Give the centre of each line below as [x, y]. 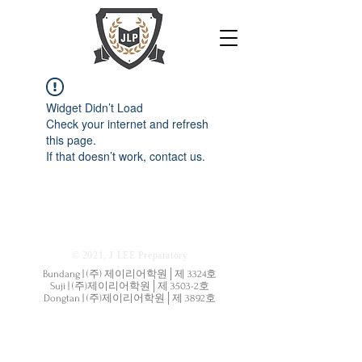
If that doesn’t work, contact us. [126, 156]
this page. [71, 140]
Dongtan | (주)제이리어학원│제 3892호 [129, 298]
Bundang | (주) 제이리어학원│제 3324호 [129, 274]
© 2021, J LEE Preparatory [130, 256]
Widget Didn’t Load [95, 107]
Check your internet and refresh [127, 124]
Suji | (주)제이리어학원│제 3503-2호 [129, 286]
